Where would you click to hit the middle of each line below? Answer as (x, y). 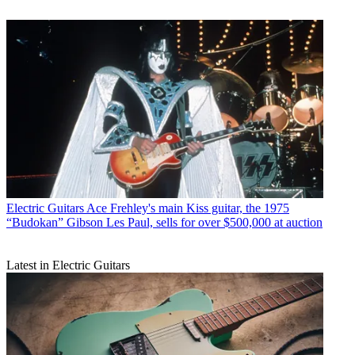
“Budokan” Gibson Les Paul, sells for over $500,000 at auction (164, 222)
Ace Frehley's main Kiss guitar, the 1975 (188, 208)
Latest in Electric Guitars (68, 265)
